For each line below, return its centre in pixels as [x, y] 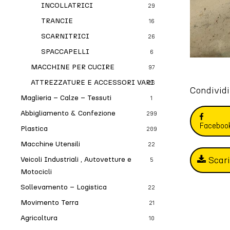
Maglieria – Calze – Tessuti [66, 98]
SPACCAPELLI [65, 52]
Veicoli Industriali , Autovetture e [76, 159]
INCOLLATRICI [67, 5]
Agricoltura [39, 218]
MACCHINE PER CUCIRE [73, 67]
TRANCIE [57, 21]
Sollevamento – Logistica [64, 187]
